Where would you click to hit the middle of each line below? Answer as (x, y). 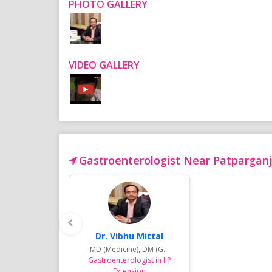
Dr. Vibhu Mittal (129, 236)
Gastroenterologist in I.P (129, 260)
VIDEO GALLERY (104, 65)
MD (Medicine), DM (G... (129, 250)
